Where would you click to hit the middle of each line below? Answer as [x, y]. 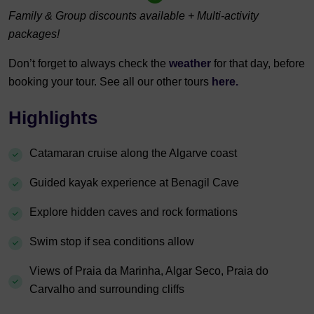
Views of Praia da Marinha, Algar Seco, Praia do [149, 271]
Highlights [53, 118]
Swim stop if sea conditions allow [112, 242]
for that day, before [259, 64]
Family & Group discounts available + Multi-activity [134, 16]
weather [191, 64]
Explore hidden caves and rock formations [134, 212]
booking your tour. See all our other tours [110, 82]
